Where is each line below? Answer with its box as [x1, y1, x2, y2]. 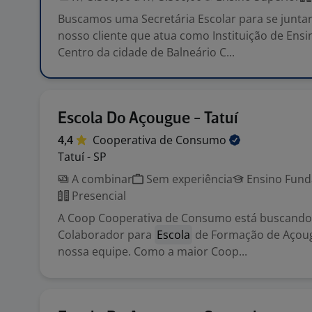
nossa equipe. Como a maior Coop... [58, 244, 247, 259]
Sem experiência [143, 171, 233, 187]
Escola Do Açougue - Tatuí [58, 111, 238, 127]
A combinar [69, 171, 132, 187]
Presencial [69, 188, 126, 203]
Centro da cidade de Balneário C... [58, 45, 235, 60]
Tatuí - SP [58, 149, 107, 164]
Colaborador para [58, 227, 155, 242]
